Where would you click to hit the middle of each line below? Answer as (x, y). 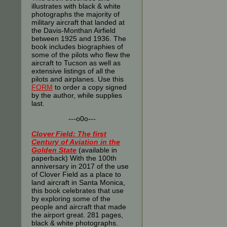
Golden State (54, 150)
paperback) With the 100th (74, 158)
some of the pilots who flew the (81, 55)
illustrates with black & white (76, 6)
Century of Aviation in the (76, 142)
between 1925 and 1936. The (79, 39)
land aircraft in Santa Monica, (78, 182)
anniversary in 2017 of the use (80, 166)
